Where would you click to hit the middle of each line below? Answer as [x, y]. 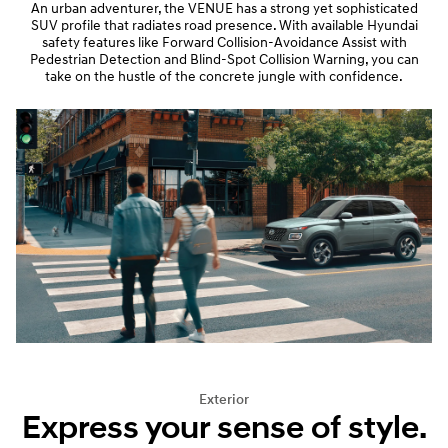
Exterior [224, 399]
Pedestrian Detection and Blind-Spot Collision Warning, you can [224, 59]
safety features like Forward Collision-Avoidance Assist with [224, 42]
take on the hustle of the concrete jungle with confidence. [224, 76]
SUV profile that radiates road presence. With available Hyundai [224, 25]
